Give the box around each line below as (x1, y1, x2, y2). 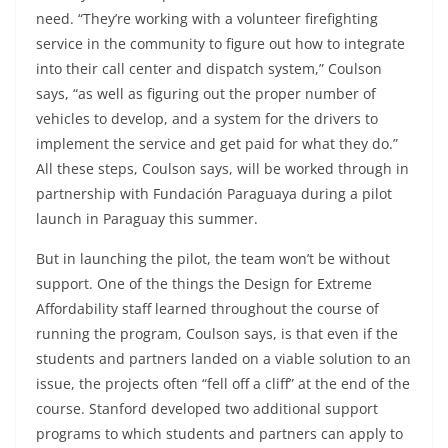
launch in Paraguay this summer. (36, 209, 258, 229)
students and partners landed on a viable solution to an (36, 349, 411, 369)
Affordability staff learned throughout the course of (36, 299, 379, 319)
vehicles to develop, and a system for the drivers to (36, 109, 378, 129)
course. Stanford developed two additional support (36, 399, 378, 419)
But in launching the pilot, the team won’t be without (36, 249, 390, 269)
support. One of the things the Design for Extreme (36, 274, 372, 294)
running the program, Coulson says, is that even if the (36, 324, 398, 344)
